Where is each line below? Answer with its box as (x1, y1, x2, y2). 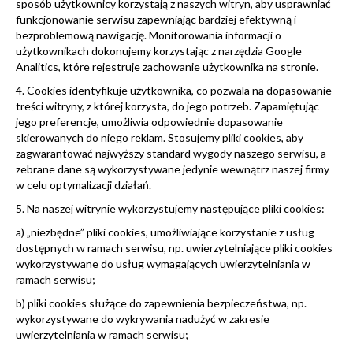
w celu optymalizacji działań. (16, 177, 151, 191)
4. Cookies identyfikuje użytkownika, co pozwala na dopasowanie (16, 83, 332, 97)
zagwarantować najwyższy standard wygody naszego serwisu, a (16, 146, 326, 160)
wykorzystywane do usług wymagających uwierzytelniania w (16, 256, 310, 270)
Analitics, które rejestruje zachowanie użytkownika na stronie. (16, 59, 318, 73)
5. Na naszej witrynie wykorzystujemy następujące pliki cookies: (16, 201, 325, 215)
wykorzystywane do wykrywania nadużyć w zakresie (16, 311, 269, 325)
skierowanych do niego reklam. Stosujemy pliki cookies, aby (16, 130, 303, 144)
